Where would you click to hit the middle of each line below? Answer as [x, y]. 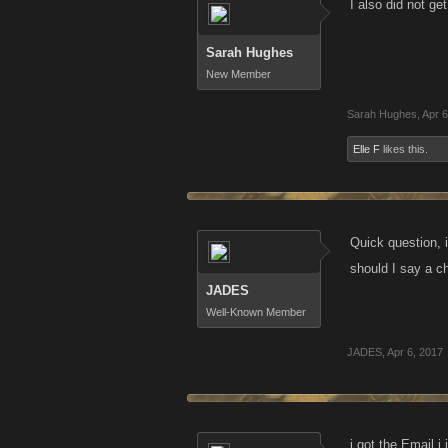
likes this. [404, 149]
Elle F [366, 149]
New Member [238, 74]
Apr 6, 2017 [415, 352]
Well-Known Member [256, 312]
